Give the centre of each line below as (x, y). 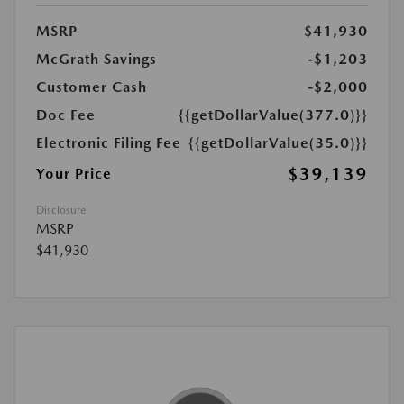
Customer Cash (92, 87)
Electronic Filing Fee (109, 143)
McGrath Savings (96, 59)
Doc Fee (66, 115)
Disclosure (61, 210)
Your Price (74, 174)
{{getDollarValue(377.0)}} (273, 115)
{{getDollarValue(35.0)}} (278, 143)
